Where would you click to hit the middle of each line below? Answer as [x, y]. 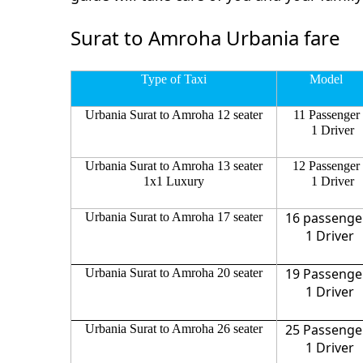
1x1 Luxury [174, 181]
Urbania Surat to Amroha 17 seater [174, 216]
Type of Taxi [174, 79]
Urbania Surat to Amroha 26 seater [174, 328]
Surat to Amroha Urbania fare [205, 37]
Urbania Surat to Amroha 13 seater [174, 165]
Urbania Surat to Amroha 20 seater [174, 272]
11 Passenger [326, 114]
